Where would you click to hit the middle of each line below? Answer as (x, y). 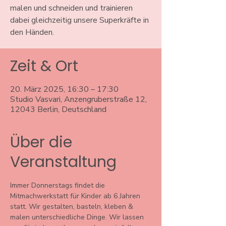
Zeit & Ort (44, 66)
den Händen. (32, 32)
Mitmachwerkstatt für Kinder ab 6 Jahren (76, 196)
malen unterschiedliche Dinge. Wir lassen (78, 217)
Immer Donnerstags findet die (59, 185)
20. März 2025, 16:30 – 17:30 (64, 89)
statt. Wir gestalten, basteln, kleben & (73, 207)
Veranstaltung (63, 162)
